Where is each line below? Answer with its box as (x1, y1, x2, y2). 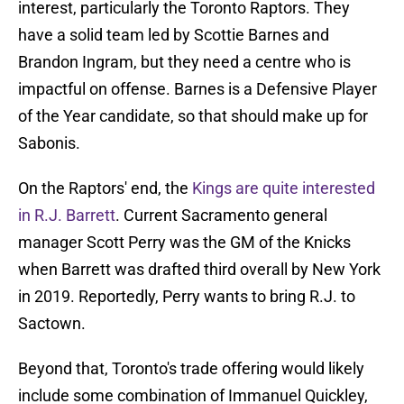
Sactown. (18, 314, 86, 334)
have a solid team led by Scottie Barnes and (18, 25, 329, 45)
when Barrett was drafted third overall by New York (18, 260, 381, 280)
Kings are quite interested (192, 179, 375, 198)
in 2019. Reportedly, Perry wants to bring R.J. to (18, 287, 355, 307)
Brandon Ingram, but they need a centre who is (18, 52, 351, 72)
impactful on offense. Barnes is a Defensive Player (18, 79, 377, 99)
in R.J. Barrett (18, 206, 115, 225)
